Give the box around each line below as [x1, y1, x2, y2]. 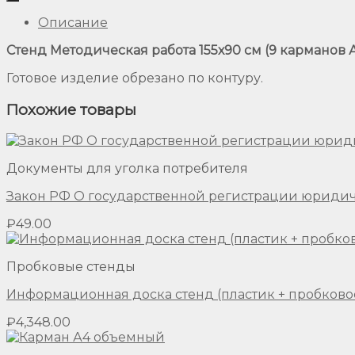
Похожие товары [6, 100, 136, 119]
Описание [38, 14, 108, 30]
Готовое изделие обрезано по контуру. [6, 70, 263, 86]
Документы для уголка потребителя [6, 161, 248, 177]
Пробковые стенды [6, 259, 136, 275]
